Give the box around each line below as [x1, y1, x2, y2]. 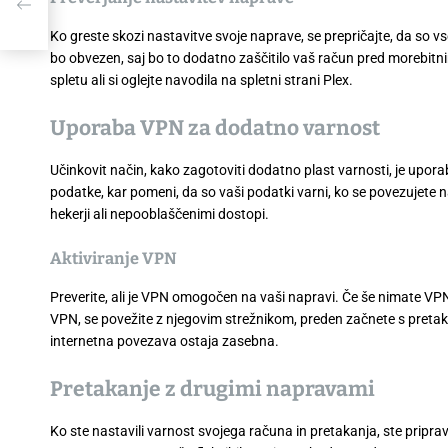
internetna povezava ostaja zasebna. [50, 332, 279, 349]
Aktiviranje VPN [50, 248, 177, 268]
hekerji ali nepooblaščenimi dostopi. [50, 205, 269, 222]
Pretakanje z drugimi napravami [50, 375, 375, 402]
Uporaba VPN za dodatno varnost [50, 114, 380, 141]
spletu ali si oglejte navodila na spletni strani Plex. [50, 71, 353, 88]
